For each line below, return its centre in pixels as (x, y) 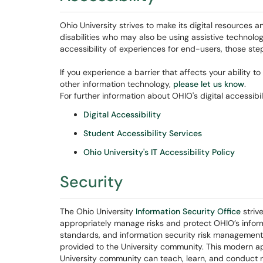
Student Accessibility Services (143, 133)
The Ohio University (98, 211)
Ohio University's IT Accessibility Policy (159, 152)
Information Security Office (188, 211)
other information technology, (117, 84)
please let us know (209, 84)
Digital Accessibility (122, 114)
